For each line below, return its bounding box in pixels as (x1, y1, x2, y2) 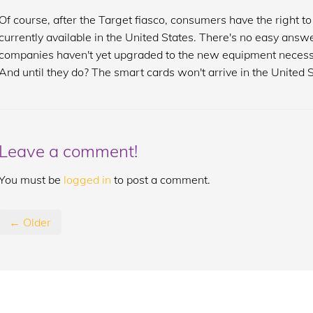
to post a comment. (110, 173, 210, 187)
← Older (8, 215, 51, 229)
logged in (63, 173, 111, 187)
